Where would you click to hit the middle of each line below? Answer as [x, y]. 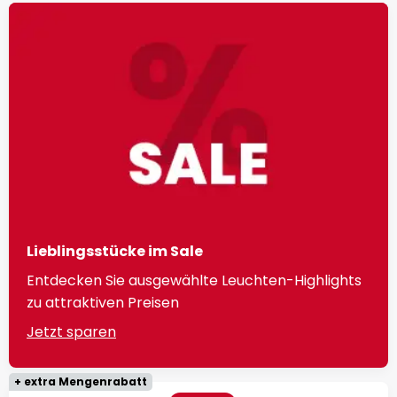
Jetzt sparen [71, 332]
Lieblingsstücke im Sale [115, 252]
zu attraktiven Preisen [103, 303]
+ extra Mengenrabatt [81, 382]
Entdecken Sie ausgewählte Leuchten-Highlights [194, 281]
